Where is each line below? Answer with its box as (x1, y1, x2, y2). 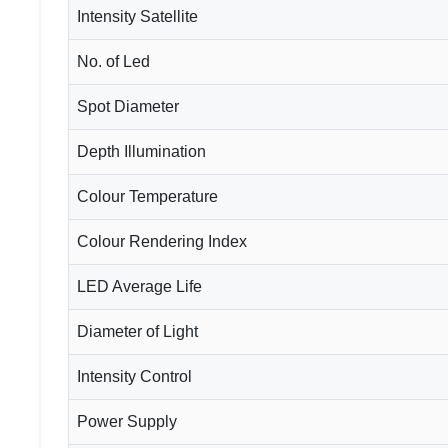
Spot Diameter (77, 97, 179, 115)
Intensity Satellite (77, 7, 198, 25)
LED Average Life (77, 277, 202, 295)
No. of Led (77, 52, 150, 70)
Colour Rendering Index (77, 232, 247, 250)
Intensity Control (77, 367, 192, 385)
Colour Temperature (77, 187, 218, 205)
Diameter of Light (77, 322, 198, 340)
